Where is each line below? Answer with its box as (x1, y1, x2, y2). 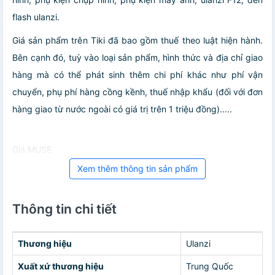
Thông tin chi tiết (12, 201, 117, 217)
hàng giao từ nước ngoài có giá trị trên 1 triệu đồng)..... (12, 103, 232, 114)
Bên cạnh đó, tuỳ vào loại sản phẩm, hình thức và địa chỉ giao (12, 52, 263, 63)
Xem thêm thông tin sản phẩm (77, 163, 198, 174)
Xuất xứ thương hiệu (18, 260, 104, 271)
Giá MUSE (12, 144, 52, 155)
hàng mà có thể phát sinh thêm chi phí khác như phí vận (12, 69, 263, 80)
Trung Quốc (186, 260, 233, 271)
